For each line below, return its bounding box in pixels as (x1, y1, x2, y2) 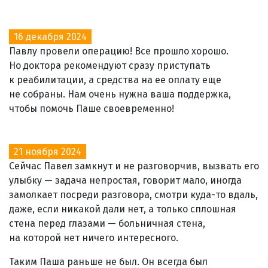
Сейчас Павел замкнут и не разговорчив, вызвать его (9, 160, 259, 172)
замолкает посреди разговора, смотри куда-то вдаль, (9, 188, 258, 200)
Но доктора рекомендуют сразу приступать (9, 59, 211, 71)
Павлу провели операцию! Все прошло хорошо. (9, 45, 229, 57)
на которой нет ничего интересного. (9, 232, 178, 243)
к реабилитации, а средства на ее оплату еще (9, 74, 221, 86)
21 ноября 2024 (14, 145, 81, 157)
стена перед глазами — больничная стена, (9, 217, 205, 229)
